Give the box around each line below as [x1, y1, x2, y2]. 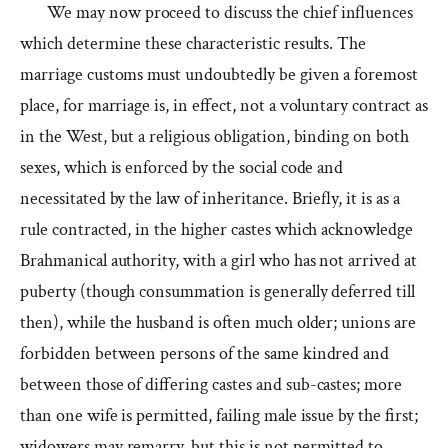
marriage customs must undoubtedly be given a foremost [20, 63, 419, 86]
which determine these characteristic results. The [20, 32, 367, 55]
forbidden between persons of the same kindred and [20, 342, 390, 365]
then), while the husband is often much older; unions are [20, 311, 416, 334]
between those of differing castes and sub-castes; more [20, 373, 403, 396]
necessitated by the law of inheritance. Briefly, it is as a [20, 187, 400, 210]
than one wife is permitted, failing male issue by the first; [20, 404, 418, 427]
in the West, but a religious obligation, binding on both [20, 125, 409, 148]
